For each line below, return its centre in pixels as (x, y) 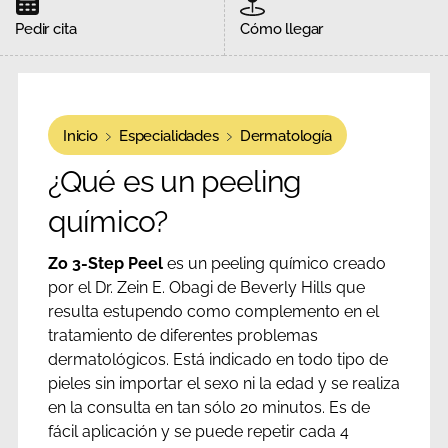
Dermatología (285, 136)
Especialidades (168, 136)
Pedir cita (46, 29)
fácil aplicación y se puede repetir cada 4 (198, 432)
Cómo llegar (282, 29)
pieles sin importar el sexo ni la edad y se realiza (223, 384)
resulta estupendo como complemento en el (213, 312)
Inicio (80, 136)
